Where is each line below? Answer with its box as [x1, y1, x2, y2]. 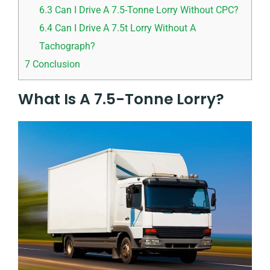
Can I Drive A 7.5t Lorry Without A [52, 22, 196, 34]
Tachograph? [39, 40, 96, 52]
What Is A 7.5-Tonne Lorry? [18, 88, 224, 110]
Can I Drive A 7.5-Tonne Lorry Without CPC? [52, 4, 239, 16]
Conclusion [30, 58, 80, 70]
